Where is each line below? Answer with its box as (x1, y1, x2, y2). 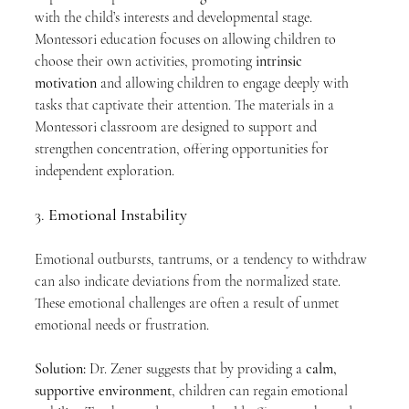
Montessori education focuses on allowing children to (35, 30, 340, 48)
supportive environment (35, 382, 172, 400)
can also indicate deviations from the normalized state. (35, 272, 344, 290)
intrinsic (256, 52, 306, 70)
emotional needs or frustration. (35, 316, 209, 334)
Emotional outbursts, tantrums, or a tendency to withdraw (35, 250, 371, 268)
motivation (35, 74, 97, 92)
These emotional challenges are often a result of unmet (35, 294, 342, 312)
